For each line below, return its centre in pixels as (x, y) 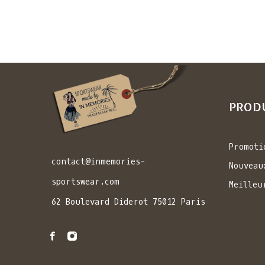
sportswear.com (85, 182)
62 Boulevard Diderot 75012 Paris (128, 202)
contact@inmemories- (98, 161)
